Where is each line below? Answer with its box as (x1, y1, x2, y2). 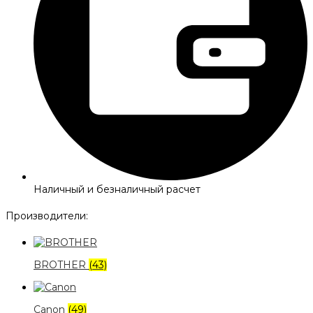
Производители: (6, 209, 88, 222)
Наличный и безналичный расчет (34, 182, 201, 196)
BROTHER (34, 258, 89, 271)
